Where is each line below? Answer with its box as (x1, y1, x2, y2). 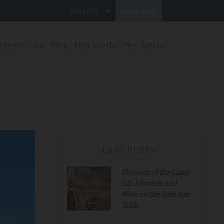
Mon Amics (123, 39, 164, 49)
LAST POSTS (102, 144, 156, 155)
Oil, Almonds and (121, 178, 176, 188)
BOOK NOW (120, 7, 157, 15)
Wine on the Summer (121, 189, 189, 199)
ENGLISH (69, 7, 99, 15)
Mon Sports (74, 39, 116, 49)
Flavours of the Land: (121, 167, 190, 177)
